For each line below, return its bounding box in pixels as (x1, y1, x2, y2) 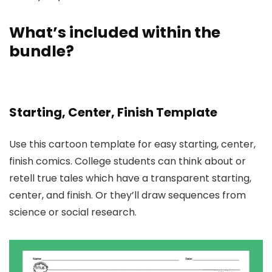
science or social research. (9, 205, 137, 219)
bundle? (9, 41, 74, 62)
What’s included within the (9, 22, 220, 43)
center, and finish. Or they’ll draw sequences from (9, 188, 246, 202)
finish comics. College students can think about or (9, 154, 246, 168)
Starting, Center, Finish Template (9, 104, 217, 121)
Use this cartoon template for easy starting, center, (9, 137, 256, 151)
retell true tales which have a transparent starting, (9, 171, 251, 185)
